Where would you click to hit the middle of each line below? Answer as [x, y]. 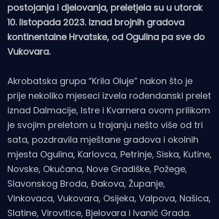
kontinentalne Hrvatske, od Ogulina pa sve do [106, 37]
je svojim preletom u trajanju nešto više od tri [105, 125]
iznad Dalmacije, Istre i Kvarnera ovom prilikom [109, 110]
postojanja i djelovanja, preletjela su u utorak [105, 8]
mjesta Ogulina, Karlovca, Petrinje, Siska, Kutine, [109, 154]
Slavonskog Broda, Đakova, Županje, [86, 184]
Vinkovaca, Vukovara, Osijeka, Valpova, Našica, [109, 198]
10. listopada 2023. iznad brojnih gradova [96, 22]
